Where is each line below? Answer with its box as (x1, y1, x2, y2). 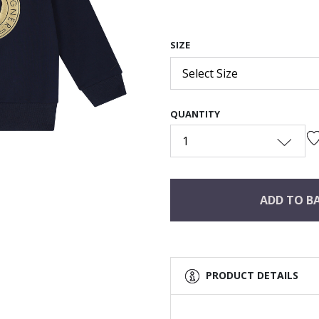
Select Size (182, 66, 238, 82)
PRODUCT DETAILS (206, 268, 298, 282)
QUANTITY (170, 108, 220, 121)
